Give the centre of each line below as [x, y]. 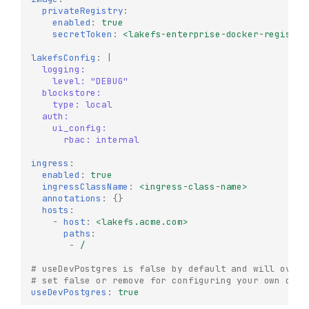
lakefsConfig [64, 58]
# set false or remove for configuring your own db [164, 281]
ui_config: [80, 128]
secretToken [82, 34]
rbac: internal [102, 140]
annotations [72, 199]
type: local [82, 105]
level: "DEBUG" [91, 81]
